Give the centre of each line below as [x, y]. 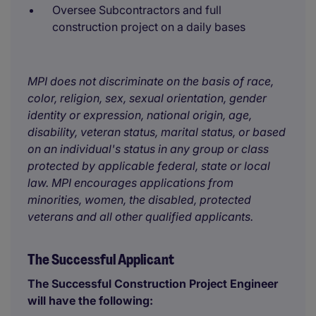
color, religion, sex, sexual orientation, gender [147, 98]
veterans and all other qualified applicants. [140, 217]
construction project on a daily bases [149, 27]
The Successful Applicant [101, 260]
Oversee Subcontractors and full [137, 10]
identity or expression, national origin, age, [140, 115]
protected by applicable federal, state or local [149, 166]
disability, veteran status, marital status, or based [157, 132]
